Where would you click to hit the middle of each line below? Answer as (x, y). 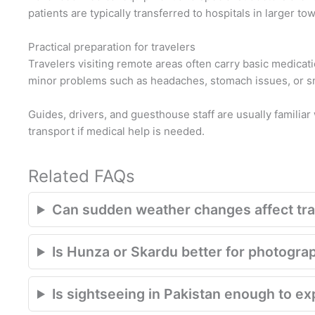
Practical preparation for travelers (112, 47)
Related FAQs (82, 176)
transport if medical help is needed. (116, 131)
